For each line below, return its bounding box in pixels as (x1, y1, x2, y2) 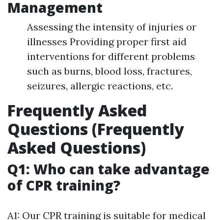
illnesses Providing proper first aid (27, 35, 187, 48)
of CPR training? (7, 176, 120, 195)
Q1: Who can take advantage (7, 160, 210, 179)
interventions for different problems (27, 50, 195, 63)
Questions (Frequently (7, 118, 184, 140)
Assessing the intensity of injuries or (27, 21, 196, 33)
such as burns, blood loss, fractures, (27, 65, 192, 78)
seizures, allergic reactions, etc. (27, 80, 173, 92)
